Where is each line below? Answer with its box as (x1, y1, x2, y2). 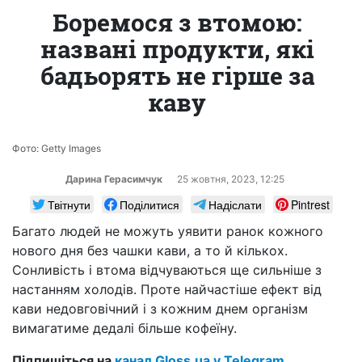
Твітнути (47, 196, 90, 213)
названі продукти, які (40, 32, 314, 65)
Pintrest (290, 196, 330, 213)
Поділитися (119, 196, 179, 213)
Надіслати (208, 196, 262, 213)
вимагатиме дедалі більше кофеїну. (12, 319, 237, 336)
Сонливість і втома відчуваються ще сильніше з (12, 261, 322, 278)
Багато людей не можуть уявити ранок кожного (12, 222, 323, 239)
